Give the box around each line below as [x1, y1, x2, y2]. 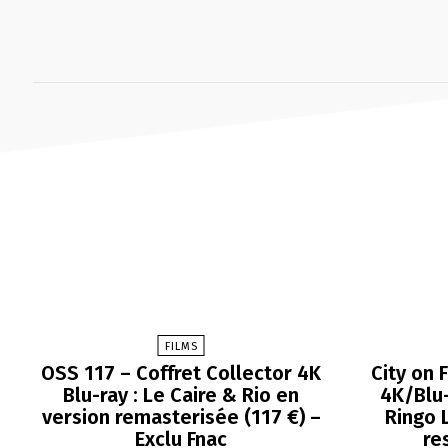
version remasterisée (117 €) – [41, 405, 321, 430]
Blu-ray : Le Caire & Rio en [63, 383, 300, 408]
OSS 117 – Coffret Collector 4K [41, 361, 322, 386]
